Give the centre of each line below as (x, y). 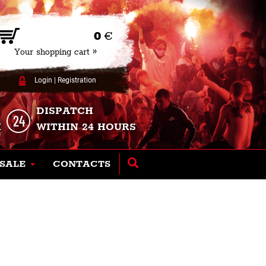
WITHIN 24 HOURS (86, 127)
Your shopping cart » (56, 52)
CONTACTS (82, 164)
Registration (77, 80)
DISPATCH (65, 111)
